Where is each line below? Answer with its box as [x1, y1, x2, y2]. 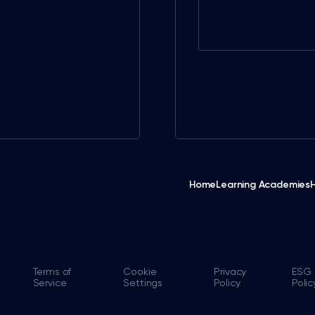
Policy [214, 276, 240, 288]
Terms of [32, 265, 72, 277]
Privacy [214, 265, 247, 277]
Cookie [123, 265, 157, 277]
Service [32, 276, 67, 288]
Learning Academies [216, 179, 311, 191]
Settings [123, 276, 163, 288]
